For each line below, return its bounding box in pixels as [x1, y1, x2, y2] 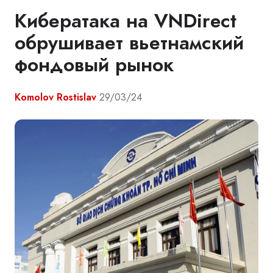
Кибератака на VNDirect [15, 6, 236, 35]
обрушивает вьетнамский [15, 28, 244, 57]
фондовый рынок [15, 50, 174, 79]
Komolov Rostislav [15, 90, 96, 104]
